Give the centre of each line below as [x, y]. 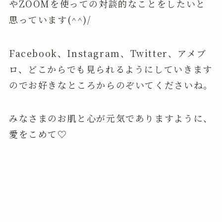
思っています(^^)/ [50, 19]
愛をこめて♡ [38, 134]
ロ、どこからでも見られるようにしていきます [111, 69]
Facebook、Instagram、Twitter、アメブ [108, 53]
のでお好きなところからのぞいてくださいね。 [111, 84]
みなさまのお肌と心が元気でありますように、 [111, 118]
